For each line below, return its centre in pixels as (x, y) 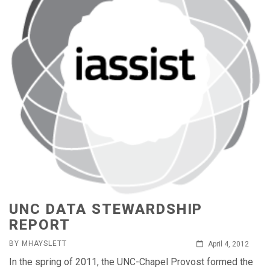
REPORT (40, 225)
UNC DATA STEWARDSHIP (106, 209)
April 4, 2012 (228, 244)
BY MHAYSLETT (38, 243)
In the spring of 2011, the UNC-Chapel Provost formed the (131, 262)
